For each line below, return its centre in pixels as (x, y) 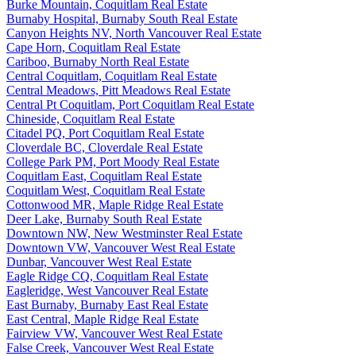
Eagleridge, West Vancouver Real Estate (107, 291)
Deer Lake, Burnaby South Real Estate (104, 219)
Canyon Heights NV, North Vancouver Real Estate (134, 33)
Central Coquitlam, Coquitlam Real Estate (112, 76)
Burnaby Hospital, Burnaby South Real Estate (122, 19)
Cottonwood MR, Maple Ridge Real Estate (115, 205)
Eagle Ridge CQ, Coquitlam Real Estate (107, 277)
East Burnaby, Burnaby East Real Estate (107, 305)
